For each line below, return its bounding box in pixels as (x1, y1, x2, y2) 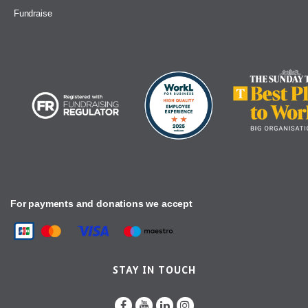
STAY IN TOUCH (112, 264, 196, 277)
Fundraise (14, 8, 52, 19)
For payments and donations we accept (10, 198, 192, 210)
